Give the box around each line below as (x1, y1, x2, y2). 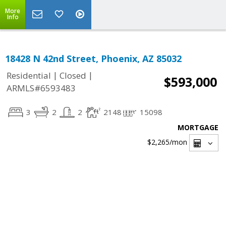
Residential (7, 70, 51, 82)
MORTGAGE (178, 123, 218, 132)
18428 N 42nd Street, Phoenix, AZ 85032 (5, 52, 182, 65)
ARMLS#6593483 (7, 82, 76, 94)
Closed (60, 70, 86, 82)
